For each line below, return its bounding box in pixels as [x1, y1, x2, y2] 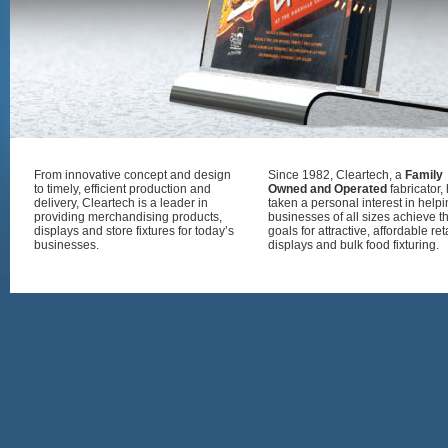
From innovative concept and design [34, 168, 231, 182]
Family [405, 168, 443, 182]
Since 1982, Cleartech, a [268, 168, 405, 182]
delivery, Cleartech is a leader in [34, 196, 208, 210]
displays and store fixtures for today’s [34, 224, 234, 238]
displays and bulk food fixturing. [268, 238, 439, 252]
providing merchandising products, [34, 210, 222, 224]
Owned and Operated [268, 182, 387, 196]
